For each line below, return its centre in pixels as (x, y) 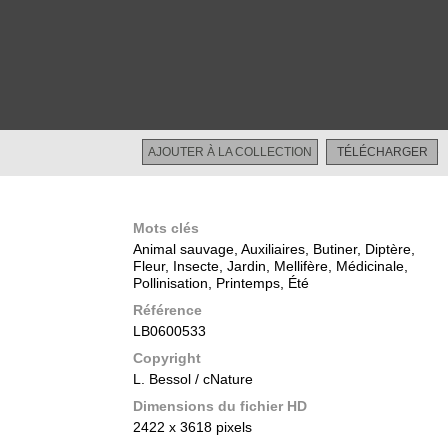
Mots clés (166, 228)
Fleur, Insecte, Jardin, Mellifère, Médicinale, (270, 266)
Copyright (167, 358)
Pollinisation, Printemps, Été (221, 283)
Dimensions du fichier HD (220, 406)
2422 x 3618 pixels (192, 427)
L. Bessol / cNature (193, 379)
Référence (167, 310)
